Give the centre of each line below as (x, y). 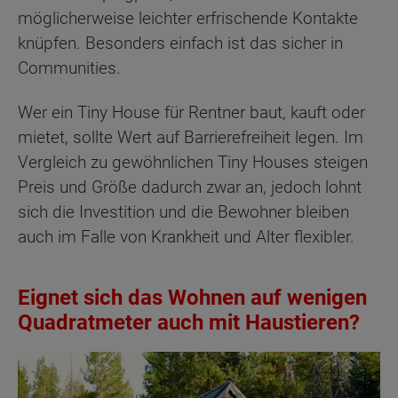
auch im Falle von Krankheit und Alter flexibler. (186, 237)
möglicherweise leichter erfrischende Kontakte (188, 18)
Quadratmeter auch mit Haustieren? (189, 323)
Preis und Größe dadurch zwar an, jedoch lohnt (190, 187)
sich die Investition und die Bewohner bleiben (183, 212)
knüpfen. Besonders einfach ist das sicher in (180, 43)
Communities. (69, 68)
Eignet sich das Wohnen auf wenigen (192, 298)
